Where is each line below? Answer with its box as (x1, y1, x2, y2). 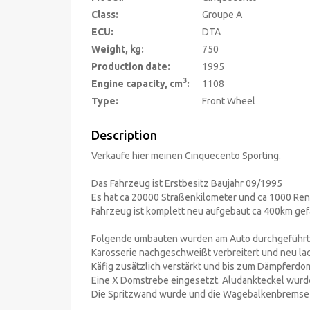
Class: (91, 8, 118, 20)
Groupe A (202, 8, 242, 20)
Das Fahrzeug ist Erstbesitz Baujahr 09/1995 (91, 177, 282, 189)
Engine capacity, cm (91, 77, 183, 89)
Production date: (91, 60, 170, 72)
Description (91, 127, 157, 142)
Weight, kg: (91, 43, 144, 55)
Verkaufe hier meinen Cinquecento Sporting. (91, 149, 281, 161)
